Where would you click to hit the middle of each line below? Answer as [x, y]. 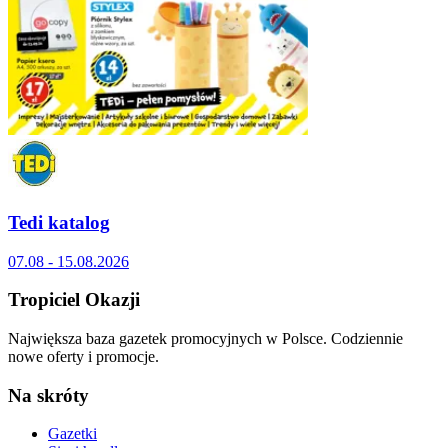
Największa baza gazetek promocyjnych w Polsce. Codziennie [205, 338]
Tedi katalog [59, 222]
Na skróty [48, 395]
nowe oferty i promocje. [83, 356]
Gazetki [72, 434]
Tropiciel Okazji [74, 300]
